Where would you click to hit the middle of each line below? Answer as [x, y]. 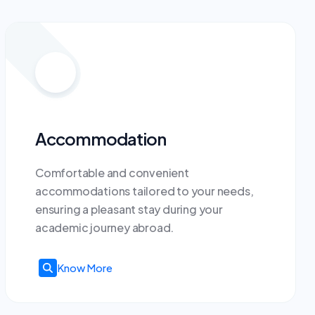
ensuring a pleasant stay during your [129, 209]
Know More [85, 268]
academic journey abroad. [105, 227]
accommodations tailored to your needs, [144, 191]
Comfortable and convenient [112, 173]
